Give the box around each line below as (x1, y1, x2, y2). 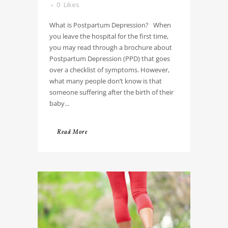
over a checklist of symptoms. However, (49, 65, 169, 74)
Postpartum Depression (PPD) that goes (49, 53, 170, 63)
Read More (57, 128, 88, 136)
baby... (49, 98, 69, 108)
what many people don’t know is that (49, 76, 162, 85)
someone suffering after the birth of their (49, 87, 174, 97)
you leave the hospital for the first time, (49, 31, 168, 41)
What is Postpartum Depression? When (49, 20, 171, 30)
